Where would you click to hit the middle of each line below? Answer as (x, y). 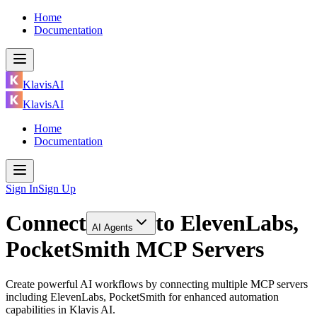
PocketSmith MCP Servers (135, 249)
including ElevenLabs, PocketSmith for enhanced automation (142, 296)
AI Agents (113, 228)
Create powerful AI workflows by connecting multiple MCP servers (157, 284)
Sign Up (57, 189)
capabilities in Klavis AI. (60, 309)
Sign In (22, 189)
